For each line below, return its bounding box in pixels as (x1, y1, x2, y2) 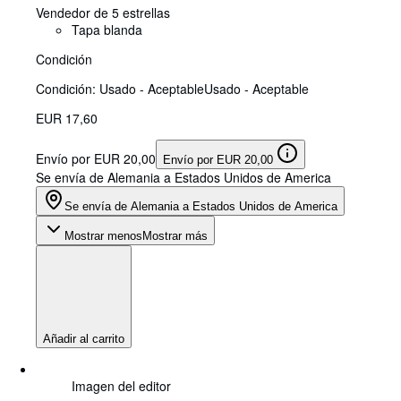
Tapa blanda (72, 20, 142, 38)
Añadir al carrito (43, 331, 124, 346)
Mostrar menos (64, 228, 142, 243)
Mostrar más (142, 228, 208, 243)
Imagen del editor (72, 376, 171, 395)
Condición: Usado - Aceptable (36, 79, 204, 98)
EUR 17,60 (36, 108, 98, 127)
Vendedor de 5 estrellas (36, 3, 170, 21)
